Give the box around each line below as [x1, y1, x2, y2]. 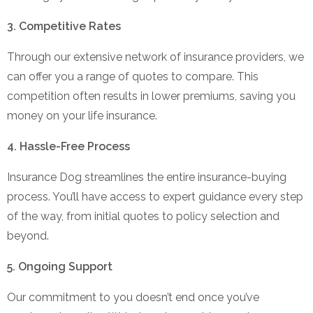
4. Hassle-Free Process [7, 139, 130, 153]
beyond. [7, 228, 49, 242]
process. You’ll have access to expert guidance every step [7, 189, 303, 203]
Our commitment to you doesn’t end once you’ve [7, 290, 259, 304]
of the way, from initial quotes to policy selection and [7, 209, 279, 223]
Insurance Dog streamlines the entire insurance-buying [7, 170, 286, 184]
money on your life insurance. [7, 108, 157, 122]
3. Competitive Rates [7, 19, 121, 33]
